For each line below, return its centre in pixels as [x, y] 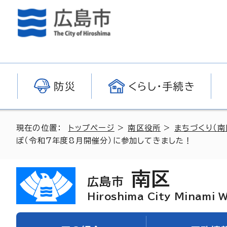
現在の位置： [42, 128]
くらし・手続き [162, 86]
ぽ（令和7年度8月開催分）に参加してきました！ [104, 141]
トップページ [91, 128]
